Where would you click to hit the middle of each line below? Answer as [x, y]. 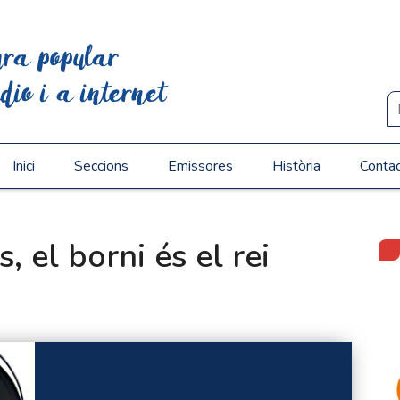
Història [296, 166]
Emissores [200, 166]
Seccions [101, 166]
